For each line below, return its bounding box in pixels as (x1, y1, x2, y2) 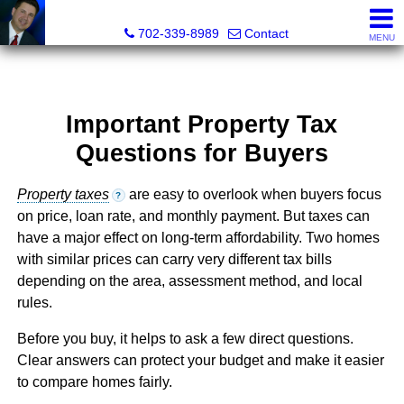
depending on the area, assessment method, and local (16, 273, 363, 289)
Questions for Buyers (75, 139, 328, 168)
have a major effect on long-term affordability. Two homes (16, 230, 380, 246)
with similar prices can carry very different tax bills (16, 252, 332, 268)
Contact (244, 26, 289, 41)
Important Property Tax (66, 110, 338, 139)
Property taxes (16, 187, 109, 203)
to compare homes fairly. (16, 374, 172, 390)
